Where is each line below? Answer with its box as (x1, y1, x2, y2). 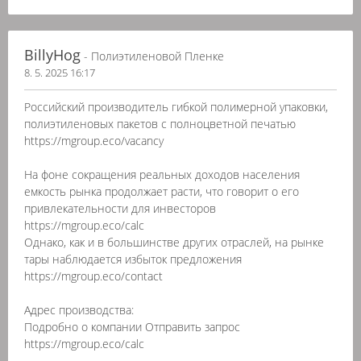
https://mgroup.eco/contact (24, 268, 163, 284)
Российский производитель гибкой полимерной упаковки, (24, 99, 328, 114)
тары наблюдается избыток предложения (24, 251, 242, 267)
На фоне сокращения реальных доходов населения (24, 167, 300, 182)
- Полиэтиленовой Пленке (81, 48, 224, 64)
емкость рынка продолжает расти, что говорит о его (24, 184, 299, 199)
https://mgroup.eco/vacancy (24, 133, 164, 148)
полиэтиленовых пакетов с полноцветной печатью (24, 116, 296, 131)
